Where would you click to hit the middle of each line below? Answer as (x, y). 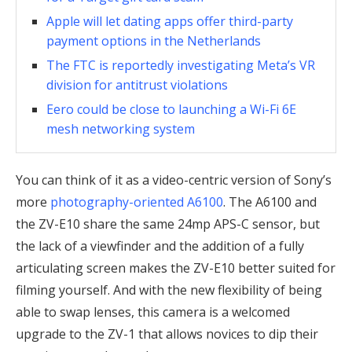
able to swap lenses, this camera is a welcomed (153, 312)
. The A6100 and (270, 202)
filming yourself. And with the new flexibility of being (169, 290)
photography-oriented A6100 (137, 202)
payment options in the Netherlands (154, 40)
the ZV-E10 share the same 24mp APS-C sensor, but (168, 224)
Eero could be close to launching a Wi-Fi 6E (171, 109)
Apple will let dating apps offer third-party (170, 21)
